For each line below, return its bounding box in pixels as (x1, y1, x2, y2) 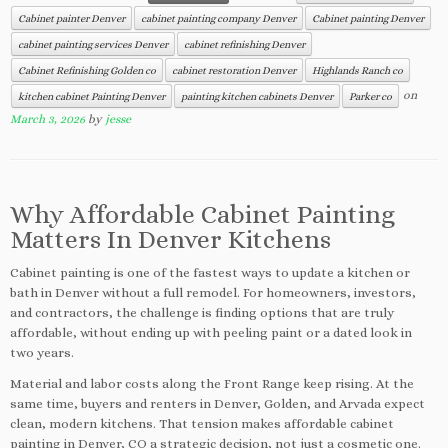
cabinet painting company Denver (141, 12, 296, 24)
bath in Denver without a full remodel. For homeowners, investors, (10, 285, 416, 300)
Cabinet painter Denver (18, 12, 125, 24)
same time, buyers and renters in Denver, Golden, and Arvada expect (10, 396, 425, 411)
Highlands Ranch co (312, 64, 403, 76)
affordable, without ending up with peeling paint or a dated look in (10, 325, 412, 340)
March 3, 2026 (10, 112, 85, 126)
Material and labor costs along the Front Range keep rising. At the (10, 376, 414, 391)
